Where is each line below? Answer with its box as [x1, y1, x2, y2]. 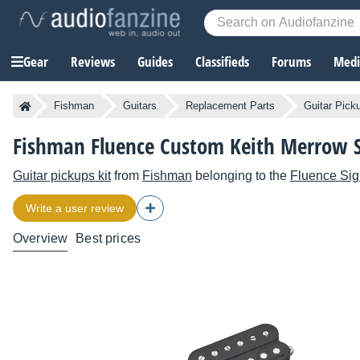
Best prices [76, 231, 141, 246]
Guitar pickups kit [13, 169, 111, 183]
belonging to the [192, 169, 290, 183]
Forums [272, 52, 311, 72]
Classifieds [195, 52, 249, 72]
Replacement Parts [186, 100, 275, 112]
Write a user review [26, 202, 124, 215]
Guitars [123, 100, 157, 112]
